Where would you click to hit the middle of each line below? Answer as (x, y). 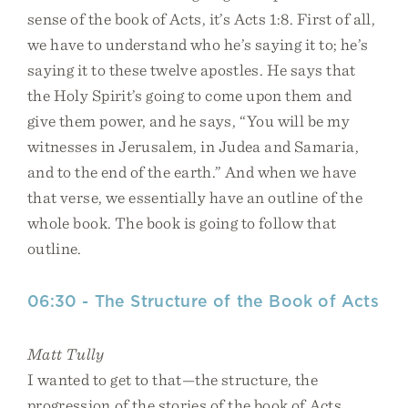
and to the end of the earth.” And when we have (192, 172)
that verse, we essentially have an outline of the (195, 197)
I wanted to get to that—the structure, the (173, 379)
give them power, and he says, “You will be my (189, 121)
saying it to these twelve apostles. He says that (192, 70)
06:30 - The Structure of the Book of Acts (204, 301)
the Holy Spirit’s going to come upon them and (190, 95)
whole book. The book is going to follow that (182, 223)
